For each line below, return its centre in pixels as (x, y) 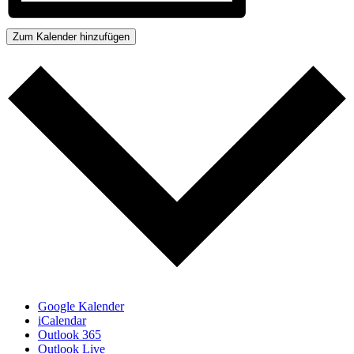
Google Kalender (81, 306)
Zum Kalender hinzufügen (71, 36)
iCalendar (62, 320)
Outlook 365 (70, 334)
